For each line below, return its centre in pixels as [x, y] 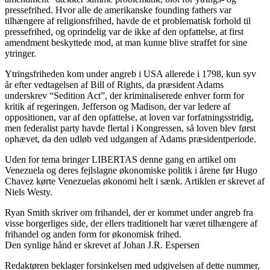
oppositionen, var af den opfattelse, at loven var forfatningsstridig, [129, 117]
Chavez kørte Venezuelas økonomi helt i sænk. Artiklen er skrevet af [135, 181]
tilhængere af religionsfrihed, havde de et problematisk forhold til [128, 20]
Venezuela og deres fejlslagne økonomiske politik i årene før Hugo [131, 170]
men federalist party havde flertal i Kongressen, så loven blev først [130, 128]
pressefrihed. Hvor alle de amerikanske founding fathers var [118, 10]
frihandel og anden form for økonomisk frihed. [93, 234]
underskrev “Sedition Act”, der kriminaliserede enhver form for [124, 95]
